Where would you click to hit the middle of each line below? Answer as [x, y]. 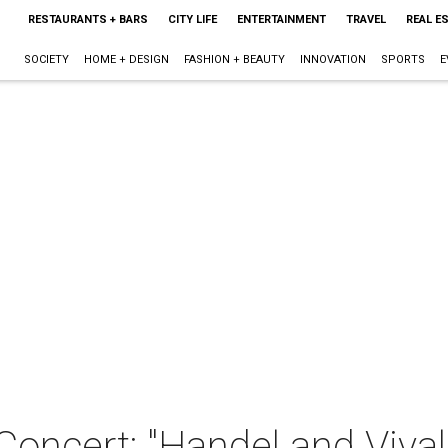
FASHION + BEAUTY [234, 59]
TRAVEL [365, 19]
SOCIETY [46, 59]
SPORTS [402, 59]
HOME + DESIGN [126, 59]
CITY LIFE [192, 19]
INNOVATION [332, 59]
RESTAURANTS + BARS [87, 19]
